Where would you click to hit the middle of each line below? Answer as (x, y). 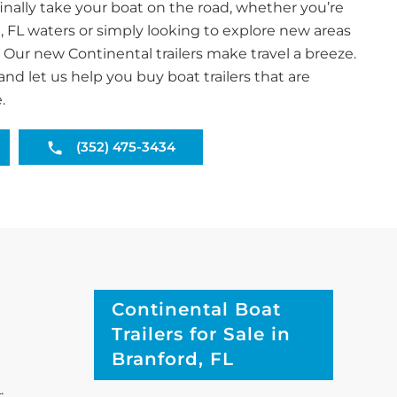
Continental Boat (196, 309)
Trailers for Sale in (201, 334)
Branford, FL (173, 358)
